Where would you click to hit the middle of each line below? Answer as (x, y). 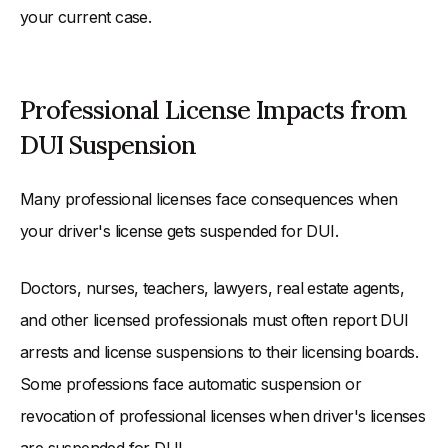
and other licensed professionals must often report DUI (214, 320)
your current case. (86, 17)
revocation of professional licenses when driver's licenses (223, 416)
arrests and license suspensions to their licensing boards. (219, 352)
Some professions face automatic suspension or (190, 384)
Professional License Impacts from (213, 110)
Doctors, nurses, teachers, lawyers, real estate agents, (212, 288)
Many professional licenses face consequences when (209, 199)
